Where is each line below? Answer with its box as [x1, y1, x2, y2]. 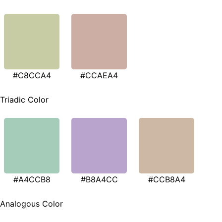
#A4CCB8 [13, 174, 51, 185]
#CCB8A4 [148, 174, 185, 185]
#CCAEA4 [80, 70, 118, 80]
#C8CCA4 [12, 70, 51, 80]
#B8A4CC [80, 174, 118, 185]
